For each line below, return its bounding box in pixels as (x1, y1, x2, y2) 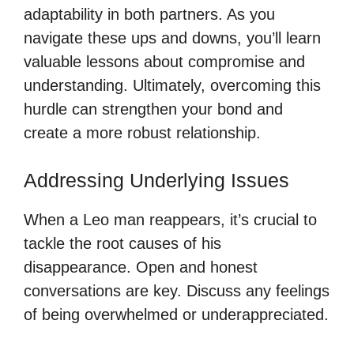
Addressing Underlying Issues (24, 168, 289, 191)
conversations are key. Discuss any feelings (24, 281, 330, 299)
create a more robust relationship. (24, 123, 261, 141)
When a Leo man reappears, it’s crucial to (24, 210, 317, 228)
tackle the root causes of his (24, 234, 221, 252)
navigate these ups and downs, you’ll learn (24, 28, 321, 47)
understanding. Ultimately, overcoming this (24, 76, 321, 94)
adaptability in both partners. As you (24, 5, 275, 23)
